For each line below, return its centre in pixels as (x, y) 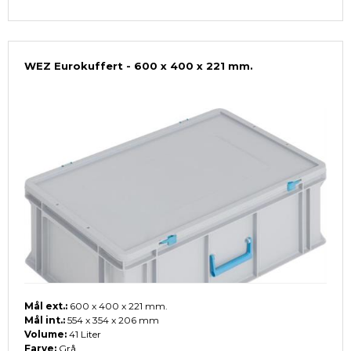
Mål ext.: (47, 306)
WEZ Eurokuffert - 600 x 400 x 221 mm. (139, 66)
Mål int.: (45, 320)
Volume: (45, 335)
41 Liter (84, 335)
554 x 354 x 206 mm (112, 320)
